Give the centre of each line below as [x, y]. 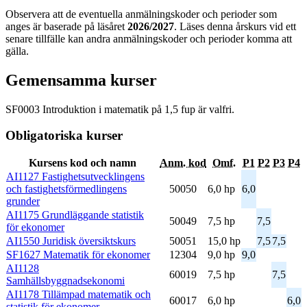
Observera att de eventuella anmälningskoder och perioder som [141, 14]
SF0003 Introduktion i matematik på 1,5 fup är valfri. [120, 109]
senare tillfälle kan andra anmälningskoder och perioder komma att [149, 38]
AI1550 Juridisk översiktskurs [71, 241]
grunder [23, 201]
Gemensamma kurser [81, 80]
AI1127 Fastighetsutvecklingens [75, 176]
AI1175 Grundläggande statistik [75, 214]
